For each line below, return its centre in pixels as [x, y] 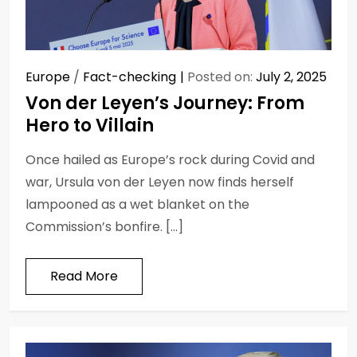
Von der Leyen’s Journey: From [165, 103]
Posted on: [222, 76]
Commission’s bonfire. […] [104, 226]
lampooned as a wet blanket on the [137, 204]
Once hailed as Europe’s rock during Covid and [170, 159]
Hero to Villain [90, 125]
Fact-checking [129, 76]
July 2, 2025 [291, 76]
